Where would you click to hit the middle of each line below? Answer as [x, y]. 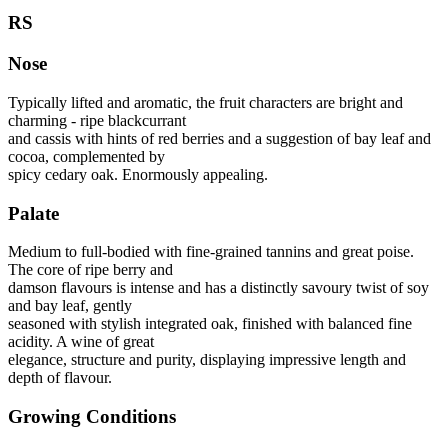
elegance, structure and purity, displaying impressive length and [207, 360]
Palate [33, 213]
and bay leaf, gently [70, 306]
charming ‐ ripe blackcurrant [97, 120]
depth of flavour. [60, 378]
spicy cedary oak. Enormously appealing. [138, 174]
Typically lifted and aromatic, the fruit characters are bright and [205, 102]
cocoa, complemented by [86, 156]
